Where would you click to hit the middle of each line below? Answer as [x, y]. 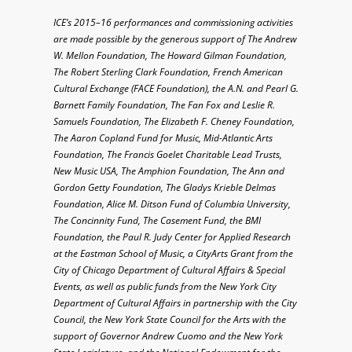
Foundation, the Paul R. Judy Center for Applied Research [172, 237]
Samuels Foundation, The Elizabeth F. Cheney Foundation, [174, 122]
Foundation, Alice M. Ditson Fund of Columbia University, [172, 204]
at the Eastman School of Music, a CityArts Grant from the [173, 254]
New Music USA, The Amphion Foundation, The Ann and [169, 171]
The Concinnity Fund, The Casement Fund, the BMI [157, 221]
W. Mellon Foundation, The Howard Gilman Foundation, [170, 56]
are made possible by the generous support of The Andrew [175, 39]
